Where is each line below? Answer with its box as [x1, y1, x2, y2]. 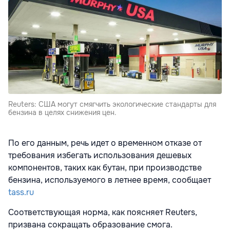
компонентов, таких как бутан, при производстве [8, 162, 202, 174]
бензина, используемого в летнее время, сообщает [8, 175, 211, 186]
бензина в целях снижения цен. [8, 108, 117, 118]
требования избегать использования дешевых [8, 150, 191, 161]
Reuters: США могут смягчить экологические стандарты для [8, 100, 216, 109]
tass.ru [8, 187, 34, 198]
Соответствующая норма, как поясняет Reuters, [8, 207, 197, 218]
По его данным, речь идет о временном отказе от [8, 138, 202, 149]
